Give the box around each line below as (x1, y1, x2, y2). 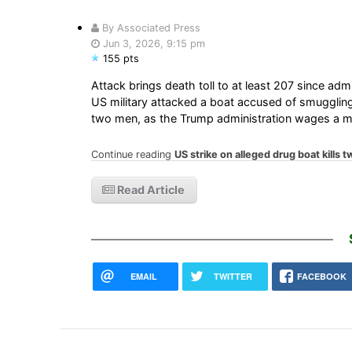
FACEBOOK (297, 269, 347, 282)
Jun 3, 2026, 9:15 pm (99, 37, 205, 49)
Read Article (114, 182, 185, 196)
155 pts (102, 52, 139, 64)
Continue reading (90, 148, 174, 160)
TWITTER (213, 269, 252, 282)
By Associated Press (98, 21, 200, 34)
